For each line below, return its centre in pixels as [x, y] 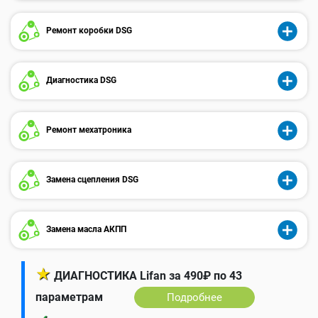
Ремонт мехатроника [88, 130]
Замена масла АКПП [85, 229]
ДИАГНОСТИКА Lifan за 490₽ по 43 [148, 275]
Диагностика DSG [80, 80]
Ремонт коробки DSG [88, 30]
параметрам [69, 297]
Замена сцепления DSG [91, 179]
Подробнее [194, 297]
